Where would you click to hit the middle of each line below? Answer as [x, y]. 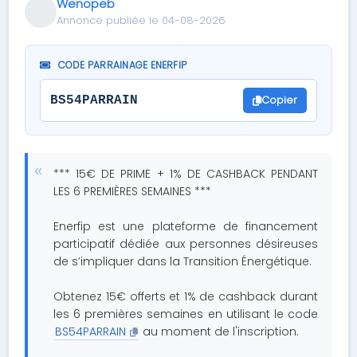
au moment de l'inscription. [220, 331]
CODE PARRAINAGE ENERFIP [121, 65]
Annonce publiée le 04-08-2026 [141, 20]
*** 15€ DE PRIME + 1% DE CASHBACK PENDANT [186, 174]
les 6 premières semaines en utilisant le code [186, 314]
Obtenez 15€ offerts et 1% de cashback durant [186, 296]
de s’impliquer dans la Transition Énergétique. [183, 261]
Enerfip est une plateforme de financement [186, 226]
